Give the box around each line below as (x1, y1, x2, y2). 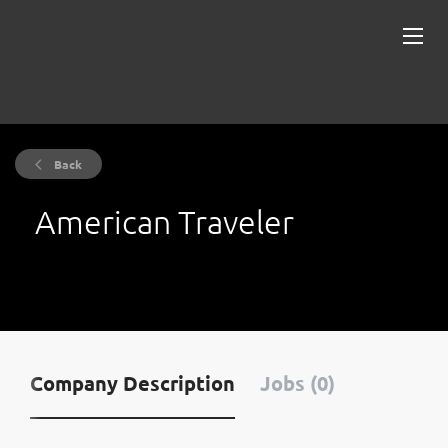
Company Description (30, 370, 235, 396)
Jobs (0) (260, 370, 335, 396)
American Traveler (35, 203, 294, 241)
